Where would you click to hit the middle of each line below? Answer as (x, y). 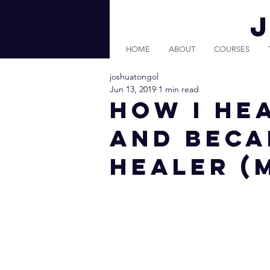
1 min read (179, 89)
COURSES (232, 49)
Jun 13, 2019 (133, 89)
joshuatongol (134, 77)
